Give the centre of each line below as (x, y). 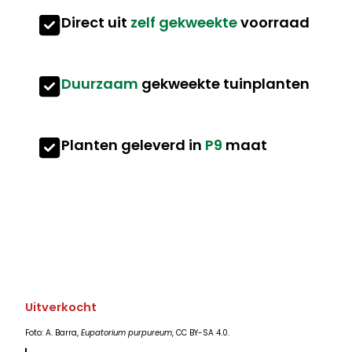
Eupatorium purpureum (126, 333)
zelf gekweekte (184, 22)
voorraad (273, 22)
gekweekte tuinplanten (225, 83)
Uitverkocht (61, 307)
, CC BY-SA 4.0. (201, 333)
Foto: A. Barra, (53, 333)
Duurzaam (101, 83)
